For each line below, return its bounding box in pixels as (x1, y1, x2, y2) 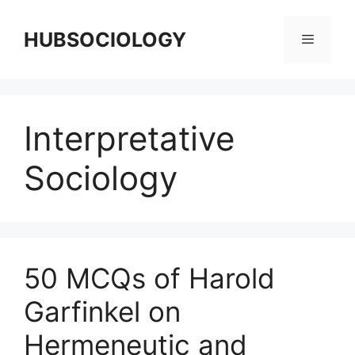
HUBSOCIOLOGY (24, 28, 186, 52)
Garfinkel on (24, 295, 181, 328)
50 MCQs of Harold (24, 261, 275, 295)
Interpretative (24, 118, 235, 158)
